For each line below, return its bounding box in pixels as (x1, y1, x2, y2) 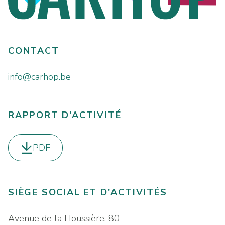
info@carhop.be (8, 70, 71, 83)
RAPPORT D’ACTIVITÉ (8, 108, 122, 121)
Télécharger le (20, 148, 80, 160)
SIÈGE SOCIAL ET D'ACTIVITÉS (8, 186, 167, 198)
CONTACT (8, 44, 59, 57)
